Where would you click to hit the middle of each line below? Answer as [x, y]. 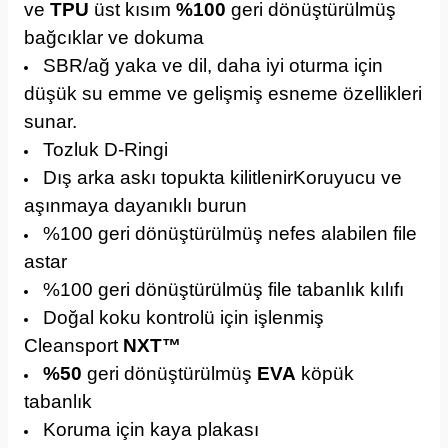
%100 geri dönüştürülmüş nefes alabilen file [230, 233]
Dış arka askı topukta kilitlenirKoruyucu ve [222, 177]
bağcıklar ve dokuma [114, 37]
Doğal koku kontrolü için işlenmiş [183, 317]
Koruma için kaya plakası [151, 429]
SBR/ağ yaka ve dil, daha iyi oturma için [213, 65]
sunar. [50, 121]
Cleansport [73, 345]
